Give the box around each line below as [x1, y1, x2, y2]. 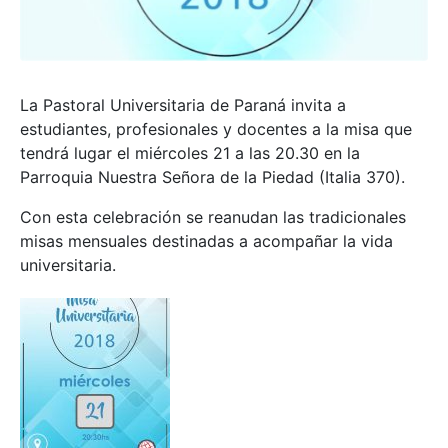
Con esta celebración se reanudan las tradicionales [20, 207, 406, 228]
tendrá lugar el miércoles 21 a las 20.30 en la [20, 143, 360, 164]
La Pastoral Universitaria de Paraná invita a [20, 95, 346, 116]
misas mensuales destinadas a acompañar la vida [20, 231, 393, 252]
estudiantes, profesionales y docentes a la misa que [20, 119, 412, 140]
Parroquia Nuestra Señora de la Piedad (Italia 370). [20, 167, 405, 188]
